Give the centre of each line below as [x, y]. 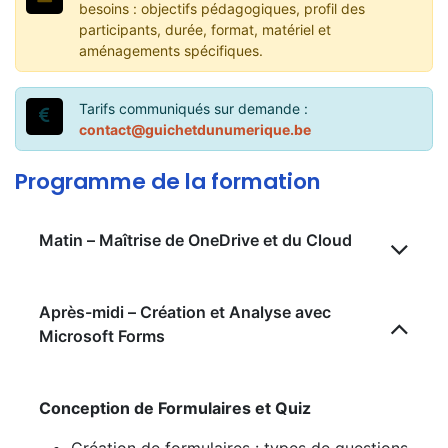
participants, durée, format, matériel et [204, 30]
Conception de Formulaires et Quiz [175, 408]
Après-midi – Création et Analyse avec [185, 312]
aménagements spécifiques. [170, 51]
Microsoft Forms [102, 336]
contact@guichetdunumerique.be [194, 130]
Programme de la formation [168, 182]
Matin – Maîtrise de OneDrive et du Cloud [195, 240]
